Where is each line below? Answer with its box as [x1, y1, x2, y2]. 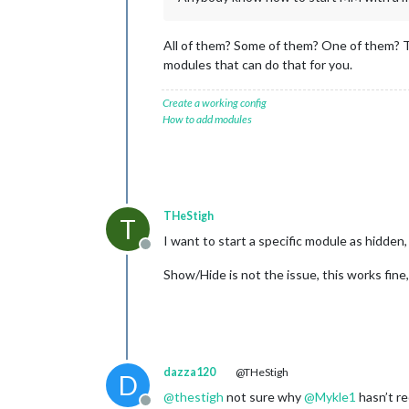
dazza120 [163, 364, 215, 379]
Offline [144, 244, 189, 262]
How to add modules [163, 111, 252, 126]
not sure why [224, 388, 304, 404]
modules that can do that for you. [163, 56, 352, 72]
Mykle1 [315, 388, 356, 404]
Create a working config [163, 95, 267, 110]
